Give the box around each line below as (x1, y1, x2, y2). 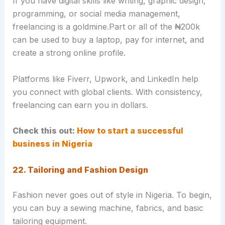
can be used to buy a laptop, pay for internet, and (12, 35, 204, 45)
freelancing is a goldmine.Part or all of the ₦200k (12, 22, 200, 32)
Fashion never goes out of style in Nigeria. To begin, (12, 189, 212, 200)
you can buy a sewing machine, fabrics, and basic (12, 202, 203, 213)
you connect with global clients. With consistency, (12, 86, 202, 97)
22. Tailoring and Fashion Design (12, 164, 148, 175)
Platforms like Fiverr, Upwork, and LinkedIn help (12, 73, 198, 84)
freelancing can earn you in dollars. (12, 99, 148, 110)
